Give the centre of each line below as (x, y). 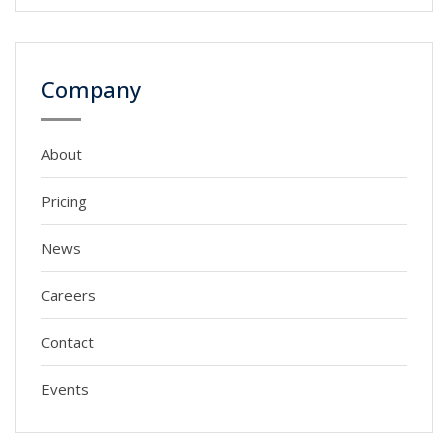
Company (91, 89)
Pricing (64, 201)
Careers (68, 295)
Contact (67, 342)
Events (65, 389)
